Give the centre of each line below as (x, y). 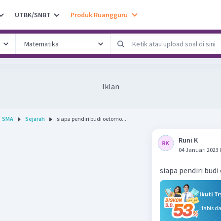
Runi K (188, 140)
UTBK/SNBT (33, 15)
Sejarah (35, 119)
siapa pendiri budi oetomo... (92, 119)
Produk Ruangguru (99, 15)
